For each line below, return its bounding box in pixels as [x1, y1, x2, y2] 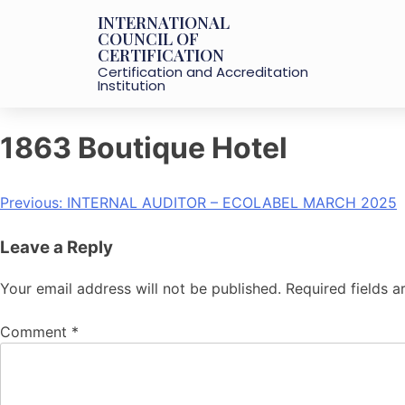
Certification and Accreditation [97, 62, 308, 82]
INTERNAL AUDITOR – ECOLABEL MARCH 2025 [67, 193, 397, 212]
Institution [97, 76, 165, 96]
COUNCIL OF [97, 28, 199, 51]
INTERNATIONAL [97, 12, 230, 34]
